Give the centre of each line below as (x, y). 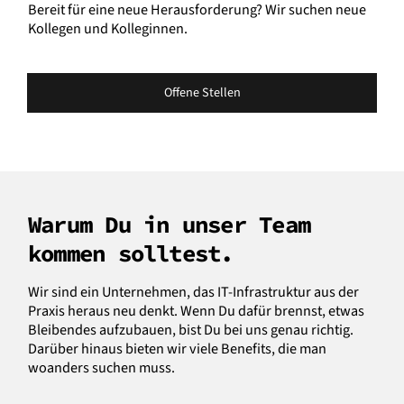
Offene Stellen (202, 93)
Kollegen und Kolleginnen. (108, 28)
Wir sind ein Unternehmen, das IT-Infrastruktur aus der (193, 291)
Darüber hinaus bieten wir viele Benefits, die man (177, 348)
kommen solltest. (131, 253)
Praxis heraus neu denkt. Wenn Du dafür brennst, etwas (196, 310)
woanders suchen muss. (101, 367)
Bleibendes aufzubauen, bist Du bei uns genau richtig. (191, 329)
